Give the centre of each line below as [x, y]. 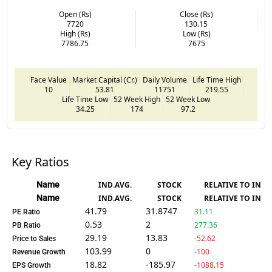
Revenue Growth [39, 252]
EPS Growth [32, 265]
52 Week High [137, 99]
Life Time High [217, 80]
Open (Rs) [75, 14]
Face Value [49, 80]
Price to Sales [34, 238]
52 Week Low [188, 99]
